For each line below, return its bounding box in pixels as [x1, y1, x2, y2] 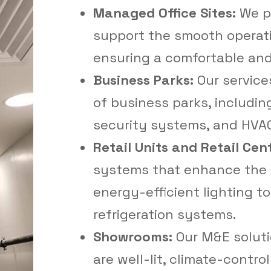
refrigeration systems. [93, 206, 236, 223]
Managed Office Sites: [93, 4, 236, 21]
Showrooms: [93, 228, 172, 245]
